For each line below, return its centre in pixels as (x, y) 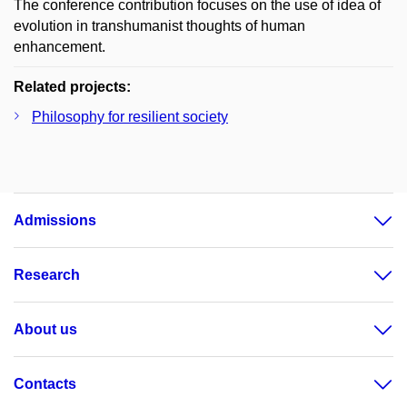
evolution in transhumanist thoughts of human (159, 26)
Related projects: (72, 87)
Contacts (45, 384)
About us (45, 329)
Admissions (55, 220)
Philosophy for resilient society (130, 117)
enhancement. (60, 47)
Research (47, 275)
